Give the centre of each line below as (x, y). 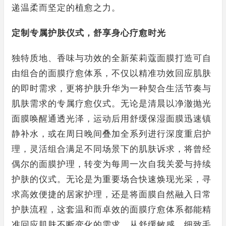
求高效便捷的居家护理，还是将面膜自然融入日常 (111, 194)
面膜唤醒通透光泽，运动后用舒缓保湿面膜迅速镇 (111, 119)
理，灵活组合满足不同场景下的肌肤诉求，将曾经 (111, 149)
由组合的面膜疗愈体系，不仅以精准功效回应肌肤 (111, 73)
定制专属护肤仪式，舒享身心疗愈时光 (89, 33)
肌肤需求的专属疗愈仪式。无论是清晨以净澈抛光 (111, 104)
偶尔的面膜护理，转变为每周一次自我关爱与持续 (111, 164)
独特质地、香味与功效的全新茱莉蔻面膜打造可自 (111, 58)
